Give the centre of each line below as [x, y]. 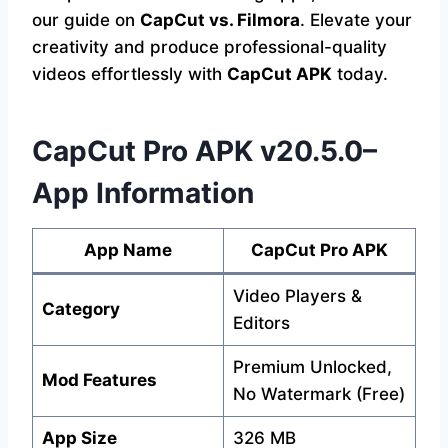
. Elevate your [356, 20]
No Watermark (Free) [318, 394]
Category [80, 309]
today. [360, 74]
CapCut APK [279, 74]
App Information [143, 193]
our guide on [86, 20]
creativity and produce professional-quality [209, 47]
